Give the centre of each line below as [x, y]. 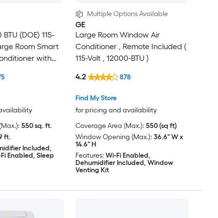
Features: [89, 156]
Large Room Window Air [118, 35]
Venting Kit [92, 170]
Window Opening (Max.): [113, 137]
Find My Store [96, 98]
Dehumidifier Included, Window [124, 163]
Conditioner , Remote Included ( [131, 47]
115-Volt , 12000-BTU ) [112, 58]
